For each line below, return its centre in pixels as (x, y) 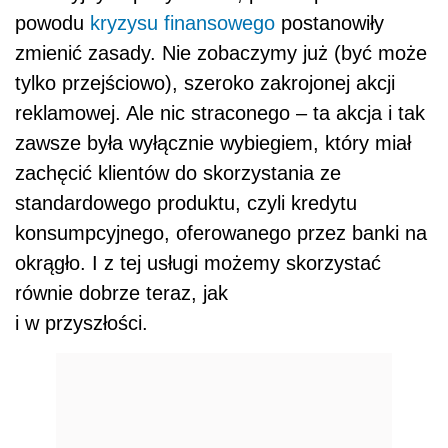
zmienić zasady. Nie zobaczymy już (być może (221, 52)
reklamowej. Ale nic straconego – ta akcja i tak (220, 112)
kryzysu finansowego (182, 22)
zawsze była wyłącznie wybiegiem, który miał (213, 142)
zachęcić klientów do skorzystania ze (178, 172)
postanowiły (329, 22)
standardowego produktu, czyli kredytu (186, 202)
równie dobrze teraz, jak (121, 292)
